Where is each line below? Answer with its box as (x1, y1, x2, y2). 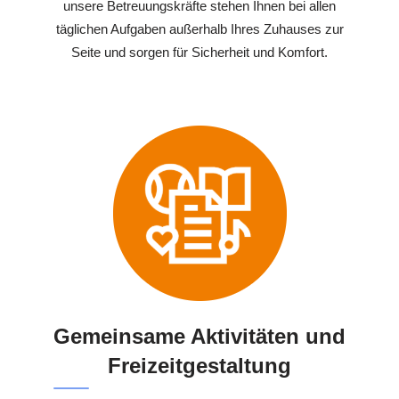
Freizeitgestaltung (108, 354, 291, 379)
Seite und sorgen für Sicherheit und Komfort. (71, 45, 328, 61)
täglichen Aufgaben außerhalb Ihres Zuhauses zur (55, 21, 344, 37)
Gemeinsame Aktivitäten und (53, 324, 346, 349)
